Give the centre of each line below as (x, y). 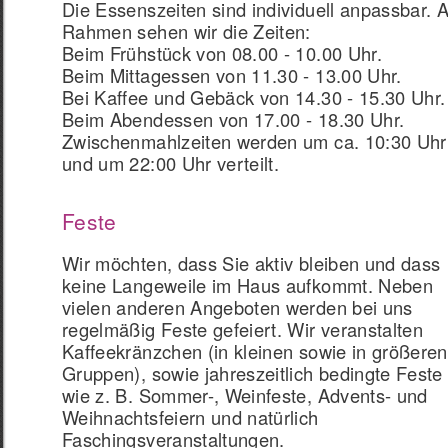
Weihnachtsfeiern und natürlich (190, 417)
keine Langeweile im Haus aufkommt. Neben (248, 285)
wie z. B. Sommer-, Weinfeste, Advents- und (245, 395)
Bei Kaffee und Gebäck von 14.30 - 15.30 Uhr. (254, 97)
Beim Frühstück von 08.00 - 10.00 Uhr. (222, 53)
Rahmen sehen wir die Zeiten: (186, 31)
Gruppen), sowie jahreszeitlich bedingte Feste (252, 373)
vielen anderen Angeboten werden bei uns (237, 307)
